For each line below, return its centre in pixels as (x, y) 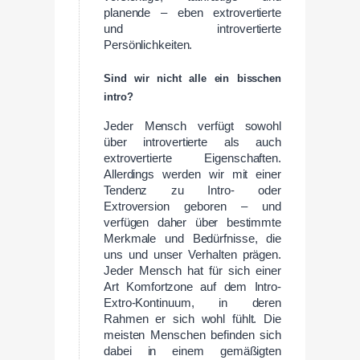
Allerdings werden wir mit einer (192, 175)
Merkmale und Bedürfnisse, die (192, 239)
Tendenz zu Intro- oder (192, 191)
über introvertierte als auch (192, 143)
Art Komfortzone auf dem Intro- (192, 287)
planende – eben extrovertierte (192, 13)
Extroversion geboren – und (192, 207)
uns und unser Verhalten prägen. (192, 255)
